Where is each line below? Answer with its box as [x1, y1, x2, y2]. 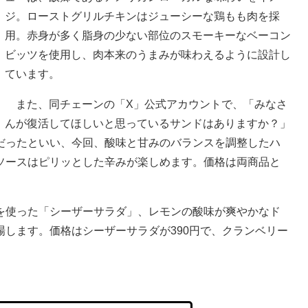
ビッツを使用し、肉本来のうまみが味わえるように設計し [5, 48, 291, 60]
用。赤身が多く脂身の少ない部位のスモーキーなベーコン [5, 29, 291, 41]
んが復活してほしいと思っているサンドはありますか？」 [5, 117, 291, 129]
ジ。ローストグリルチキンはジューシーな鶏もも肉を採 [5, 10, 280, 22]
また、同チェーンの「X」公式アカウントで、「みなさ [5, 98, 287, 110]
